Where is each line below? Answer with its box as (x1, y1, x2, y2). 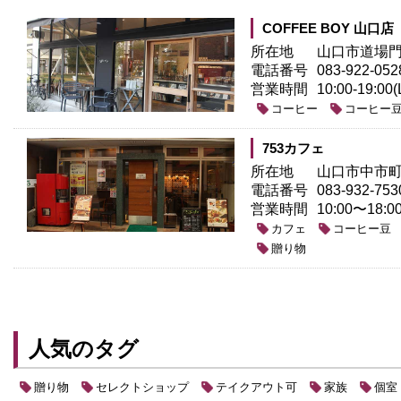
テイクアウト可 (216, 380, 297, 394)
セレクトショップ (96, 380, 189, 394)
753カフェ (262, 140, 324, 156)
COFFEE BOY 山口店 (262, 20, 394, 36)
